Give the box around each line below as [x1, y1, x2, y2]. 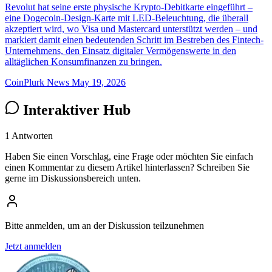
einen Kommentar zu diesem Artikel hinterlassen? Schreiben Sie [5, 162, 250, 173]
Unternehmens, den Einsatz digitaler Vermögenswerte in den [5, 46, 236, 56]
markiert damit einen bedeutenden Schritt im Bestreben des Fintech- [5, 35, 263, 46]
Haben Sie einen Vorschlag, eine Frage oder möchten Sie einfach [5, 151, 253, 162]
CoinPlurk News [5, 77, 69, 88]
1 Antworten [5, 131, 53, 141]
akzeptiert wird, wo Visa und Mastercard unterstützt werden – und [5, 24, 257, 35]
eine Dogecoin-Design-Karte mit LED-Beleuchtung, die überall [5, 13, 248, 24]
